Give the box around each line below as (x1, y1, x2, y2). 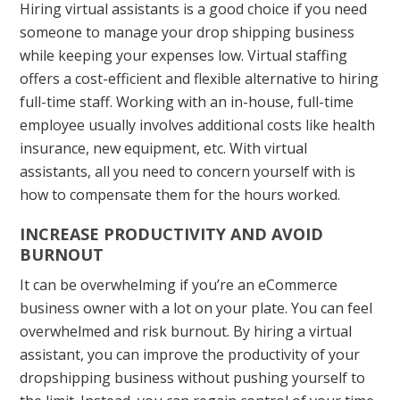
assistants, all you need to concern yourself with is (20, 161, 356, 181)
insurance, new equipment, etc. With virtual (20, 137, 308, 158)
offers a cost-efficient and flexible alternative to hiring (20, 68, 379, 88)
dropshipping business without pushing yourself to (20, 367, 366, 387)
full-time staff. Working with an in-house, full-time (20, 91, 354, 112)
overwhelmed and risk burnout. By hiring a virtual (20, 321, 353, 341)
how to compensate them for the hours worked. (20, 184, 341, 204)
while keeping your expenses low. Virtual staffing (20, 45, 348, 65)
